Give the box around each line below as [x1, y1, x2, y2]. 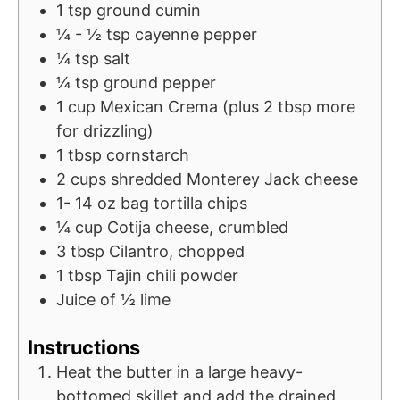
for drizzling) [56, 121, 154, 140]
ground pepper [104, 72, 216, 92]
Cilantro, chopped [109, 241, 245, 261]
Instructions [28, 335, 140, 359]
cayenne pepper [135, 24, 257, 44]
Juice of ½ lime [56, 289, 171, 309]
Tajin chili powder [106, 265, 238, 285]
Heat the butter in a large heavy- [56, 362, 303, 381]
